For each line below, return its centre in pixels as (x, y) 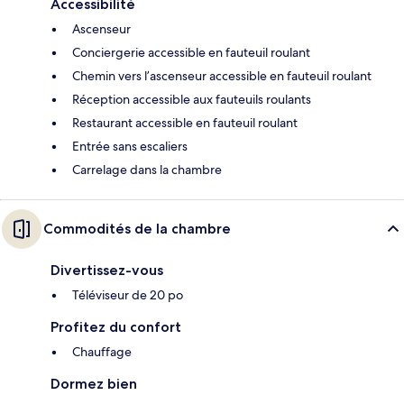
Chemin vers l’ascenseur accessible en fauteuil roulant (222, 76)
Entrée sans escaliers (130, 147)
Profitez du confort (116, 327)
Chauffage (102, 352)
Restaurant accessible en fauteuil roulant (185, 123)
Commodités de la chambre (137, 229)
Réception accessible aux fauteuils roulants (192, 100)
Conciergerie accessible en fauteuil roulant (191, 53)
